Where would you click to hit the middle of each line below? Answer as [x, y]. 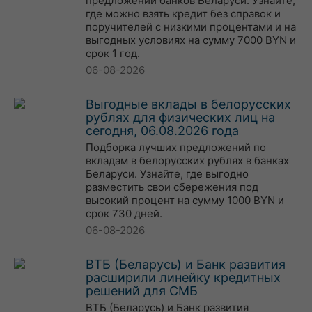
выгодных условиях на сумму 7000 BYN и [191, 40]
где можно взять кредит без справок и [183, 14]
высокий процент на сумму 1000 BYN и [185, 200]
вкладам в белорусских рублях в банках [187, 161]
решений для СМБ [142, 291]
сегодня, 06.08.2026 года [162, 131]
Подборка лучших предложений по [176, 147]
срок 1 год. [113, 53]
